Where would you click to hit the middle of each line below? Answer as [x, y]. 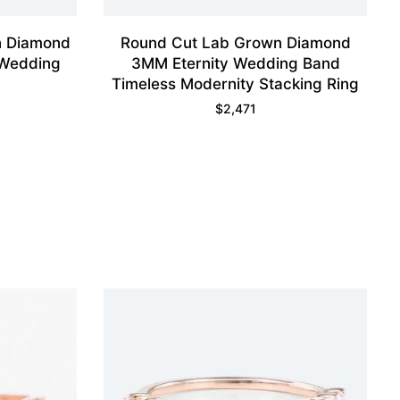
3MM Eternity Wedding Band [235, 63]
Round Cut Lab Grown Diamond [235, 42]
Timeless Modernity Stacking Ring [235, 83]
